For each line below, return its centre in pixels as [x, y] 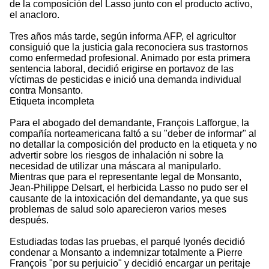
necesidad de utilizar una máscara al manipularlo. [115, 166]
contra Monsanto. [46, 91]
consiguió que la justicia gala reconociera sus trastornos [129, 47]
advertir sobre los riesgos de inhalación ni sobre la [116, 156]
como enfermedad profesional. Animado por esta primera [130, 58]
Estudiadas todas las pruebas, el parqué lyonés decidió [127, 242]
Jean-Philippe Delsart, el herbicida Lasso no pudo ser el [129, 188]
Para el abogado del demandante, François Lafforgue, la [129, 123]
